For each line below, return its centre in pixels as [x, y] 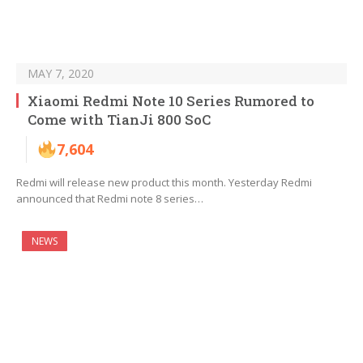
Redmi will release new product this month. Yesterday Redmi [164, 183]
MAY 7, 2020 [61, 74]
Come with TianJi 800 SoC [119, 120]
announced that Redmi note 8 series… [110, 199]
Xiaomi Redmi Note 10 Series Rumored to [171, 101]
